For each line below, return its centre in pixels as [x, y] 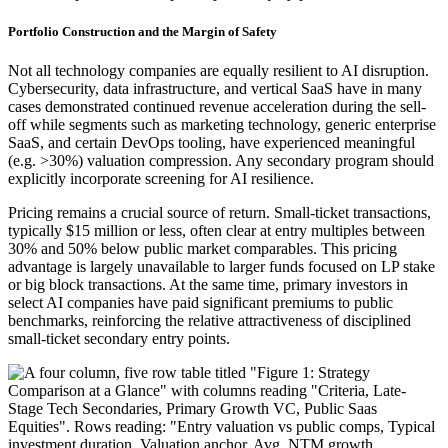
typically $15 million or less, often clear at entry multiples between [216, 231]
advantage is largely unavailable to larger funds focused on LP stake [221, 267]
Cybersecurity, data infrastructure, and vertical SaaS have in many [215, 89]
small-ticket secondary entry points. [119, 339]
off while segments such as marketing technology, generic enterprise [222, 125]
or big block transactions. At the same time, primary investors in [208, 285]
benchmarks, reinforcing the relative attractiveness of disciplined [209, 321]
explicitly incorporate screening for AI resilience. [161, 179]
